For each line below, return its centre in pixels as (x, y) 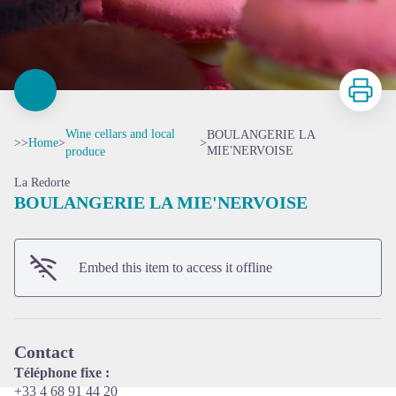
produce (85, 152)
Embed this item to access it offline (175, 267)
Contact (44, 352)
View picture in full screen (270, 248)
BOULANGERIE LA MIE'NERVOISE (161, 202)
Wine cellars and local (120, 134)
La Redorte (42, 183)
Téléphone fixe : (62, 373)
